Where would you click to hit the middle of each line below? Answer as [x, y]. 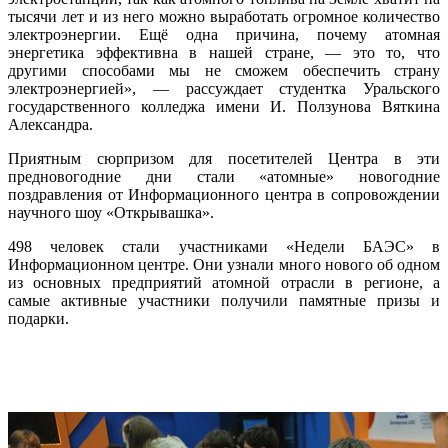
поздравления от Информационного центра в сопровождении [224, 194]
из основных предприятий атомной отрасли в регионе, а [224, 282]
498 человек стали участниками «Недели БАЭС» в [224, 246]
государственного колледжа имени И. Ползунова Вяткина [224, 106]
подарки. [38, 318]
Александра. [50, 124]
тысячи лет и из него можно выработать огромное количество [224, 16]
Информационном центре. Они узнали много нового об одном [224, 264]
